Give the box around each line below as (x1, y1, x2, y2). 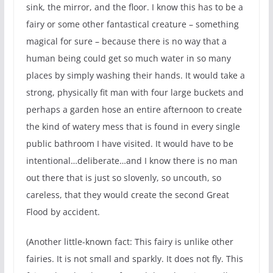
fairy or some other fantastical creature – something (26, 18, 239, 30)
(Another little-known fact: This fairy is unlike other (26, 235, 233, 247)
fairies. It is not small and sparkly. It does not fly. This (26, 252, 243, 264)
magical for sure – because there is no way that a (26, 35, 227, 47)
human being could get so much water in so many (26, 52, 231, 64)
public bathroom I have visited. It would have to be (26, 137, 233, 149)
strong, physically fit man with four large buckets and (26, 86, 244, 98)
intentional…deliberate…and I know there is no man (26, 154, 238, 166)
